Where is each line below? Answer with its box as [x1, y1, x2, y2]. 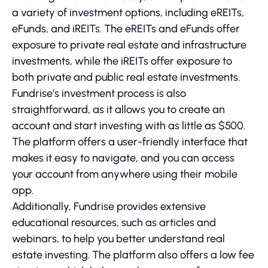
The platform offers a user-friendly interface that [12, 135, 248, 149]
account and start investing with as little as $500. [12, 119, 245, 133]
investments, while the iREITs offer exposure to [12, 54, 232, 68]
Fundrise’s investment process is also [12, 87, 186, 100]
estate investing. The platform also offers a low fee [12, 248, 254, 262]
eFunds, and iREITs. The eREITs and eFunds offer [12, 22, 240, 36]
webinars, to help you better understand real [12, 232, 225, 246]
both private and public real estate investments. [12, 71, 240, 84]
